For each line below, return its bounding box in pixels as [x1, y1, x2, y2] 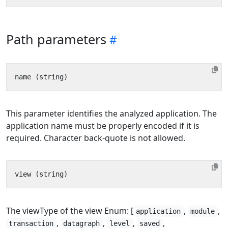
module [190, 207, 215, 215]
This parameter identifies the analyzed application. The [6, 108, 217, 119]
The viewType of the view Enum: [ [6, 205, 133, 216]
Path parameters [6, 31, 106, 48]
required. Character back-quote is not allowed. [6, 132, 185, 144]
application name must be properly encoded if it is [6, 120, 199, 131]
